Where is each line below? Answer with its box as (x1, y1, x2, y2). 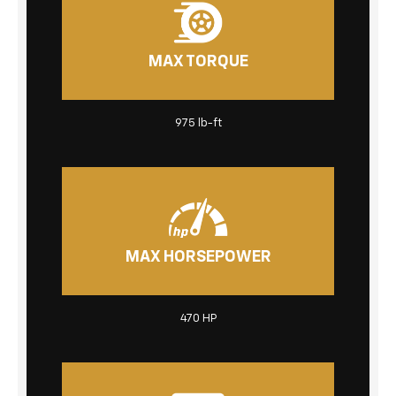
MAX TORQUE (148, 54, 248, 71)
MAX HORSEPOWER (125, 249, 271, 266)
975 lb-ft (174, 117, 222, 129)
